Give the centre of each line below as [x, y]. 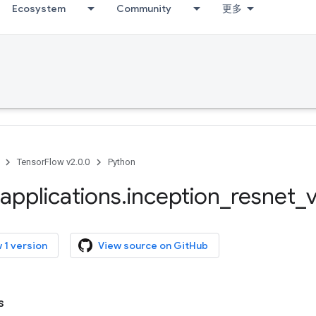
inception [174, 196]
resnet [263, 196]
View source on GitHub [153, 245]
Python [122, 162]
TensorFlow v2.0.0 [53, 162]
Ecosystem [39, 8]
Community [144, 8]
